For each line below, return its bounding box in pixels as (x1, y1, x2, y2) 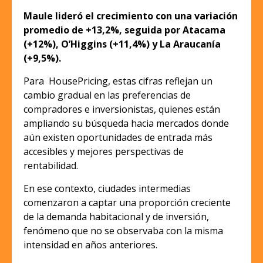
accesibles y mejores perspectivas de (23, 145, 184, 159)
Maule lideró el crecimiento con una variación (23, 9, 238, 23)
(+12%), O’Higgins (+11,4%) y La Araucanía (23, 38, 221, 51)
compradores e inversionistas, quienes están (23, 103, 220, 116)
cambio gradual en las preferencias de (23, 89, 191, 102)
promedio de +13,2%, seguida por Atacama (23, 23, 225, 37)
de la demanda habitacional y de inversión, (23, 210, 209, 224)
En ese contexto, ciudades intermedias (23, 182, 191, 195)
